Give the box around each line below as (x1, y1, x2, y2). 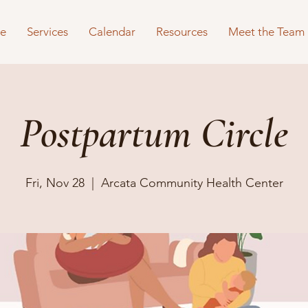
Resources (156, 25, 208, 38)
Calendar (89, 25, 135, 38)
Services (27, 25, 68, 38)
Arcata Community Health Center (100, 175, 283, 190)
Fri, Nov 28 (25, 175, 85, 190)
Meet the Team (228, 25, 305, 38)
